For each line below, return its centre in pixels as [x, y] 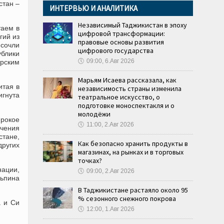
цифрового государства [116, 50]
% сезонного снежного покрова [127, 198]
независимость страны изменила [130, 88]
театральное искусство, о [119, 97]
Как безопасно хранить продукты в [133, 143]
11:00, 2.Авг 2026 [110, 124]
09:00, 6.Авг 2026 [110, 61]
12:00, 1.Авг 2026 [110, 209]
